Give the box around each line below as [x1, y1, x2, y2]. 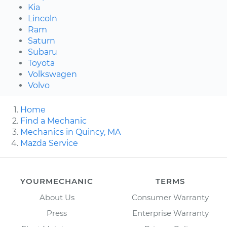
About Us [39, 192, 74, 202]
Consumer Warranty [132, 192, 209, 202]
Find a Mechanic [20, 116, 87, 126]
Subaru [28, 47, 57, 57]
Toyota [28, 58, 55, 68]
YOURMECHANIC [20, 176, 93, 186]
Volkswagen [28, 69, 77, 79]
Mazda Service [20, 138, 78, 148]
